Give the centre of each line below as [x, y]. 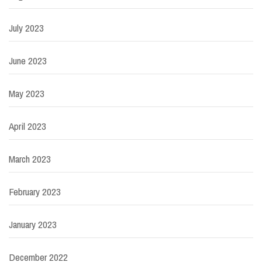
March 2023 [30, 159]
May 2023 [27, 94]
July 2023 [26, 28]
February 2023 [35, 192]
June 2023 [28, 61]
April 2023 [27, 126]
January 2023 [33, 225]
